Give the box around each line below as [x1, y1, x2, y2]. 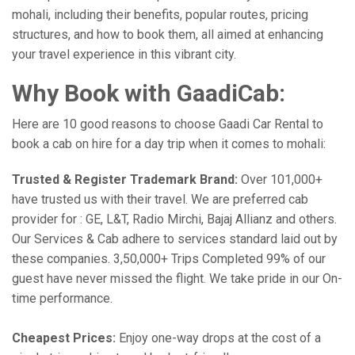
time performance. [12, 291, 113, 306]
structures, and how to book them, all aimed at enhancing [12, 27, 323, 42]
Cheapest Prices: [12, 330, 116, 345]
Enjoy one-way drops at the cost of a [116, 330, 321, 345]
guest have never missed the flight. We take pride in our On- [12, 271, 342, 286]
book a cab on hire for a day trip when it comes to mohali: [12, 136, 326, 151]
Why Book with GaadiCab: [12, 79, 285, 107]
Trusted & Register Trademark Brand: [12, 172, 238, 187]
